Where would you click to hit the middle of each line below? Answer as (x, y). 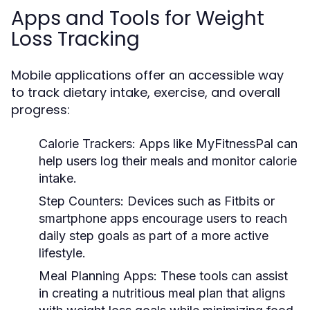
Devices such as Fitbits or (199, 201)
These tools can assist (222, 276)
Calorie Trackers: (87, 144)
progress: (40, 110)
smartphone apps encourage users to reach (163, 218)
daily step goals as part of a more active (154, 236)
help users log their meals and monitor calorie (168, 161)
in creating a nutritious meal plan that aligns (162, 293)
